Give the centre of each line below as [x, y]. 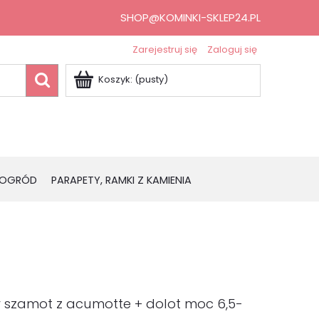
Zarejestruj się [165, 49]
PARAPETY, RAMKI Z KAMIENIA [121, 180]
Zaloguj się [232, 49]
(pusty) [151, 79]
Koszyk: [115, 79]
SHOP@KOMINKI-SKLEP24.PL [190, 17]
